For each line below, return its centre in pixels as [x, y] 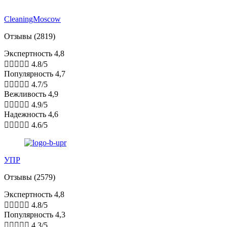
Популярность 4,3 [35, 215]
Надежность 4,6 [31, 115]
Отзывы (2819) [30, 36]
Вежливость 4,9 [31, 94]
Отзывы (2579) [30, 177]
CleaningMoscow [32, 19]
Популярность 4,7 [35, 74]
